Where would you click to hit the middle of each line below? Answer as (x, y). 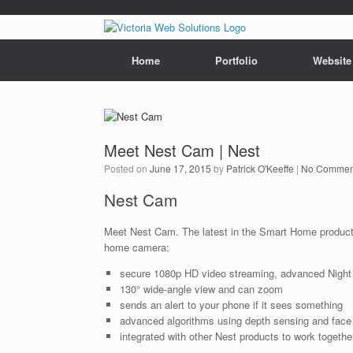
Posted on (130, 168)
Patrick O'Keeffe (260, 168)
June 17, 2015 (180, 168)
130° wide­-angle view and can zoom (201, 288)
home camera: (137, 247)
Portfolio (236, 60)
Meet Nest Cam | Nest (182, 150)
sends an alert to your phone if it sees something (231, 304)
